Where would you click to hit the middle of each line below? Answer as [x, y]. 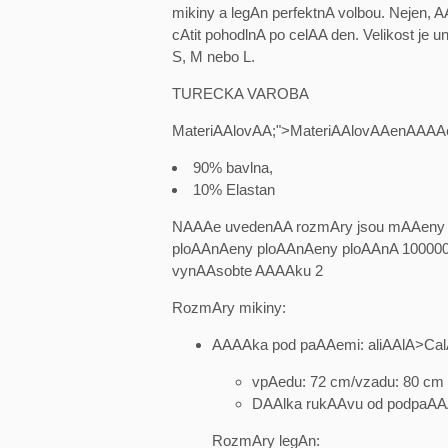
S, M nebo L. [213, 56]
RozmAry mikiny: [229, 307]
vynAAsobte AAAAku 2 [247, 270]
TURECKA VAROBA [240, 93]
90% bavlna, [233, 167]
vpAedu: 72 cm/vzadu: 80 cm [348, 381]
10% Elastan [234, 189]
